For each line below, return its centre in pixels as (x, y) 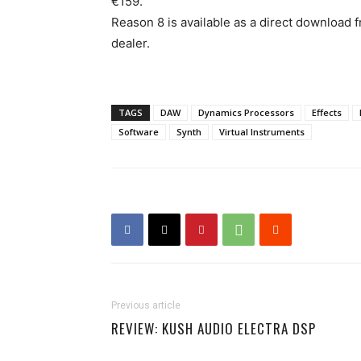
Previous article (146, 305)
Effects (327, 112)
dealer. (131, 43)
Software (139, 132)
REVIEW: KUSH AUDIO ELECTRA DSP (214, 328)
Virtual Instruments (262, 132)
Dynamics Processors (246, 112)
